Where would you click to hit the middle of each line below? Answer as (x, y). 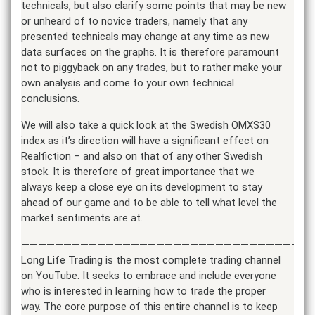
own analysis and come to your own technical (128, 83)
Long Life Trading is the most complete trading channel (151, 260)
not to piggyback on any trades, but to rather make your (152, 67)
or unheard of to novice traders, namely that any (134, 21)
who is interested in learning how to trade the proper (143, 291)
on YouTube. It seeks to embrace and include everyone (149, 275)
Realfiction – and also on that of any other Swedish (142, 156)
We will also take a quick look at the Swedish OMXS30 (146, 125)
